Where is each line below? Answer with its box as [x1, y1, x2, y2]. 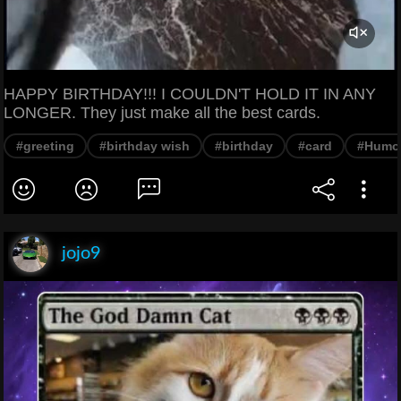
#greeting [16, 138, 74, 153]
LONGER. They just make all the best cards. [4, 103, 320, 122]
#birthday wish [99, 138, 190, 153]
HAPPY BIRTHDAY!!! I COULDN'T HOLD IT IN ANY [4, 84, 376, 103]
